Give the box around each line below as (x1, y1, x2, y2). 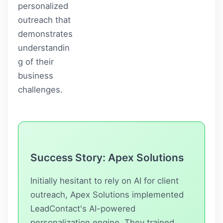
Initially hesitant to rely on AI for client (30, 175, 179, 186)
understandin (18, 42, 70, 53)
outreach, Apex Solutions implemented (30, 189, 184, 200)
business (18, 70, 53, 81)
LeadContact (30, 203, 80, 214)
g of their (18, 56, 54, 67)
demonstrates (18, 28, 73, 39)
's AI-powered (80, 203, 135, 214)
